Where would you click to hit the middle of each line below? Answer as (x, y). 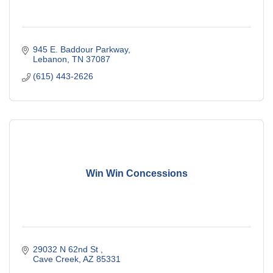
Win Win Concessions (136, 173)
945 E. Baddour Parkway (80, 50)
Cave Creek (55, 259)
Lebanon (50, 59)
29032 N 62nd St (66, 250)
